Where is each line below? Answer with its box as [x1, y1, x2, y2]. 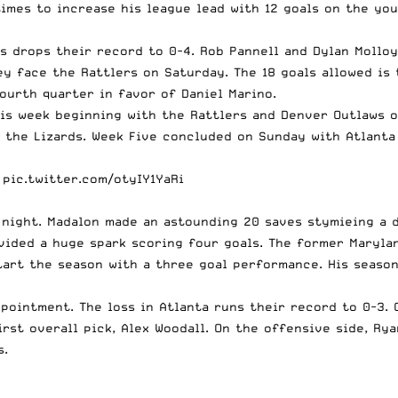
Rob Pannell [200, 43, 279, 58]
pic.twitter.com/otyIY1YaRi [3, 171, 184, 186]
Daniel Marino [181, 85, 273, 100]
